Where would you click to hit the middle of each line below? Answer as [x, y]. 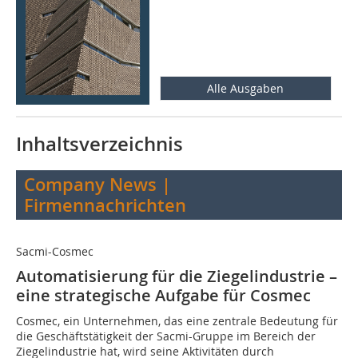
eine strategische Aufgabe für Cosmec [163, 296]
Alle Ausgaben [246, 89]
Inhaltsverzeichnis [99, 144]
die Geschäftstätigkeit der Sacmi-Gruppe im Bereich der [166, 336]
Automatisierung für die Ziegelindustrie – [177, 276]
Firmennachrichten [105, 206]
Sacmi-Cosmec [55, 252]
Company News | [97, 185]
